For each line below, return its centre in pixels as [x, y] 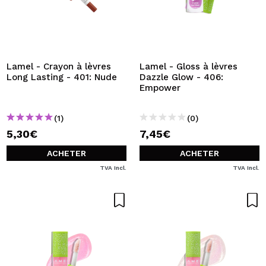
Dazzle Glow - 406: [181, 77]
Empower [160, 88]
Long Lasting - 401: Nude [62, 77]
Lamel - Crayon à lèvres [59, 66]
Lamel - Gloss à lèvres [189, 66]
